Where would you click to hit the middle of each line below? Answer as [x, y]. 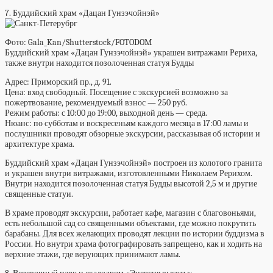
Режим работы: [32, 113]
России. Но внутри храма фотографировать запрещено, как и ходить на [133, 244]
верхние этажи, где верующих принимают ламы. [94, 254]
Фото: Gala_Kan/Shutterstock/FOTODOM [78, 42]
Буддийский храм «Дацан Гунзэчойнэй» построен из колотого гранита [133, 163]
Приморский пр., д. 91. [71, 82]
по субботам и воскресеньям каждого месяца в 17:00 [126, 123]
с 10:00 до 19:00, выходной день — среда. [133, 113]
